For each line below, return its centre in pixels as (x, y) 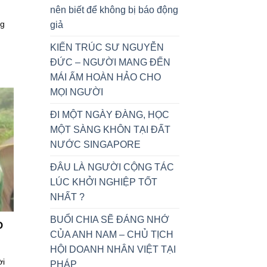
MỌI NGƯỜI (76, 92)
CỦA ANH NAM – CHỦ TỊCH (111, 235)
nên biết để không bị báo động (114, 10)
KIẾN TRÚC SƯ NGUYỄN (107, 48)
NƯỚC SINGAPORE (95, 145)
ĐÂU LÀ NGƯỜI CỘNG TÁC (112, 167)
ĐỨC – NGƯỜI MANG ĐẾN (110, 63)
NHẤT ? (67, 197)
